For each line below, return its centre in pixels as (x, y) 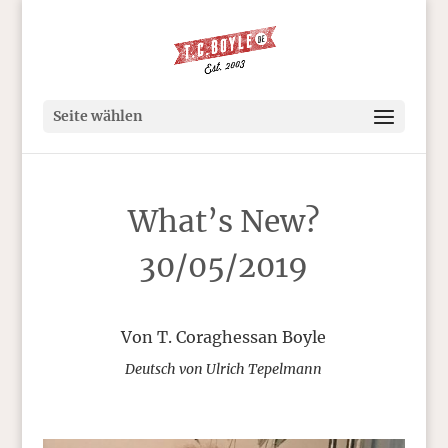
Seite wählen (97, 116)
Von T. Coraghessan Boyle (224, 337)
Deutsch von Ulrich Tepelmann (224, 369)
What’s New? (223, 221)
